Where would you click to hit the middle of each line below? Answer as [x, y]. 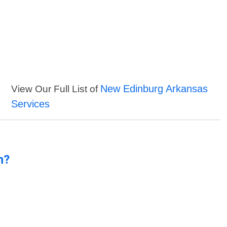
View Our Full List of [56, 89]
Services [31, 104]
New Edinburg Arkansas [154, 89]
